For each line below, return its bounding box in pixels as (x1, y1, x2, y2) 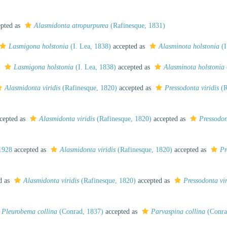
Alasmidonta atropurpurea (34, 22, 108, 29)
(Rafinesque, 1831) (108, 22, 165, 29)
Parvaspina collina (151, 208, 205, 215)
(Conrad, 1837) (57, 208, 103, 215)
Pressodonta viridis (165, 84, 219, 92)
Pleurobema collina (2, 208, 57, 215)
